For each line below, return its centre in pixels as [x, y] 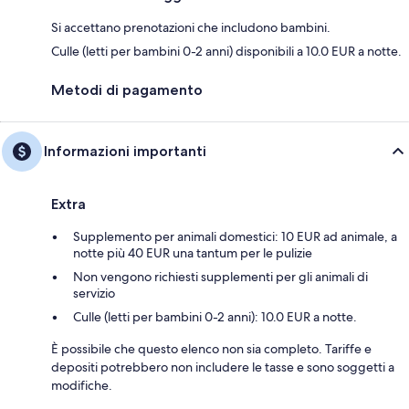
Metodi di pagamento [127, 90]
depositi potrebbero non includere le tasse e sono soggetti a [223, 367]
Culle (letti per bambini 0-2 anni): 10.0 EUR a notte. [215, 317]
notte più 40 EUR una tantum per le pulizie [193, 253]
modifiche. [82, 386]
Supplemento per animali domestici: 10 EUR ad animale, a [235, 237]
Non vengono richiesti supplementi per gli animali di [220, 277]
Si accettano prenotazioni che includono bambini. [191, 28]
